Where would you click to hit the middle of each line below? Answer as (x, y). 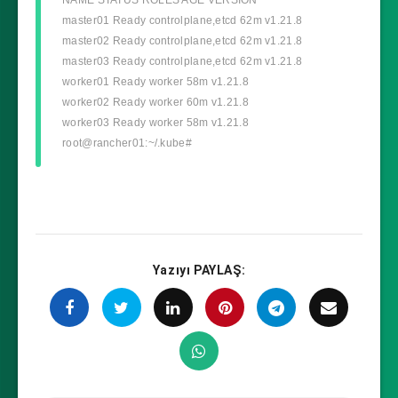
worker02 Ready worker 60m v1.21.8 (155, 102)
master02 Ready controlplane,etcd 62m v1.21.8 (183, 40)
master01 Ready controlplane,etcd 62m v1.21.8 (183, 20)
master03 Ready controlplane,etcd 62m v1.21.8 (183, 61)
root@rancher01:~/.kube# (127, 143)
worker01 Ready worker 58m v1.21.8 (155, 81)
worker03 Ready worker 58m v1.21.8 (155, 122)
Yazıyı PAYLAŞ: (199, 270)
